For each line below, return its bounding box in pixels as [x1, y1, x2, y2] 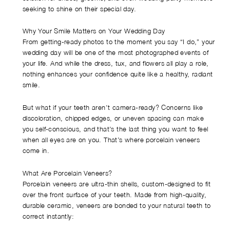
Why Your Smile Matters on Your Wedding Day [22, 27, 165, 35]
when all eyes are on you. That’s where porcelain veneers [22, 136, 200, 144]
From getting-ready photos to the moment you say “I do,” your [22, 37, 215, 46]
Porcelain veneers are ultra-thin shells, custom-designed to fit [22, 179, 211, 188]
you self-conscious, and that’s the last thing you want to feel [22, 125, 208, 133]
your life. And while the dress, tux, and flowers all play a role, [22, 59, 209, 68]
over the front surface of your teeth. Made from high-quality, [22, 190, 207, 199]
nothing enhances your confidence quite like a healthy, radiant [22, 70, 213, 79]
